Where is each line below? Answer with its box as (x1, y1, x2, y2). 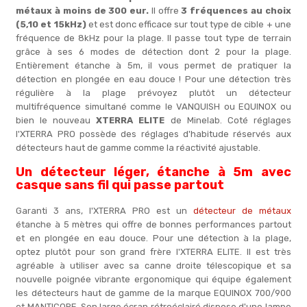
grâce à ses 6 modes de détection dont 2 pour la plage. (16, 47, 291, 57)
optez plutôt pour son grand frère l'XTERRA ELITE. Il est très (16, 247, 291, 257)
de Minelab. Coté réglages (164, 115, 291, 125)
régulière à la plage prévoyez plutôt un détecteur (16, 88, 291, 98)
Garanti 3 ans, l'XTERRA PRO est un (16, 206, 193, 216)
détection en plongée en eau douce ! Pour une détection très (16, 74, 291, 84)
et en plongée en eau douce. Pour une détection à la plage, (16, 233, 291, 243)
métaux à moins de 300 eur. (16, 5, 151, 16)
